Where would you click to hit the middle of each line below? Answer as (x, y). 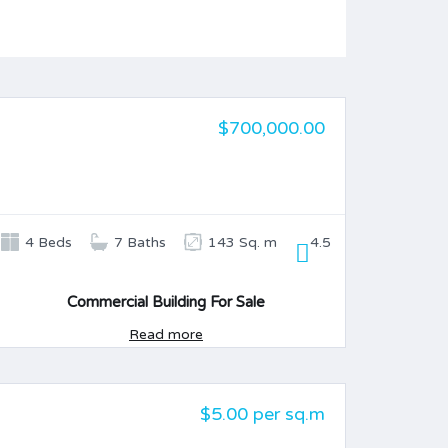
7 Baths (140, 242)
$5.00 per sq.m (262, 414)
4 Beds (48, 242)
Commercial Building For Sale (166, 302)
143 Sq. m (242, 242)
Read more (166, 334)
